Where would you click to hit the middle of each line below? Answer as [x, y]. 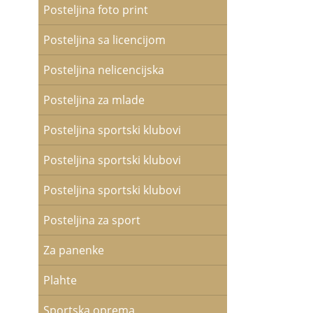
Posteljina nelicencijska [103, 70]
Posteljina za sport [92, 220]
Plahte [60, 280]
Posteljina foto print [95, 10]
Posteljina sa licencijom [104, 40]
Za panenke [73, 250]
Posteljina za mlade [94, 100]
